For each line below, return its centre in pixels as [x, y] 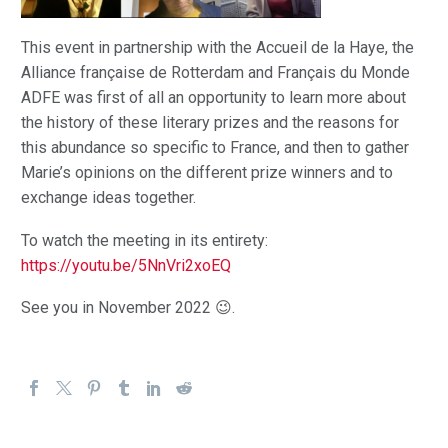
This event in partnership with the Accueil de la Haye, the [217, 48]
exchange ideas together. [108, 198]
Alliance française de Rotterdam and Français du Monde [215, 73]
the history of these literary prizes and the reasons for [210, 123]
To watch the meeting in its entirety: [144, 240]
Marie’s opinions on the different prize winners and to [207, 173]
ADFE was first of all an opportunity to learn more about [213, 98]
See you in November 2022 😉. [128, 308]
